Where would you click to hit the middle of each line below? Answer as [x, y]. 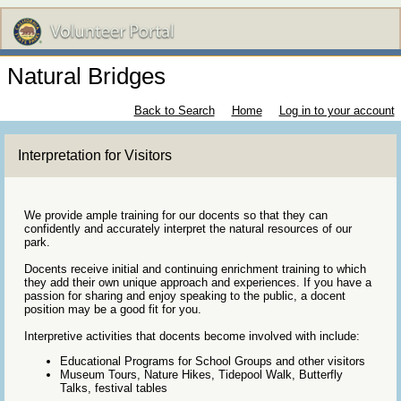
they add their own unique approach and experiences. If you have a [198, 283]
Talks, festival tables [114, 388]
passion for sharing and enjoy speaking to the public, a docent [185, 296]
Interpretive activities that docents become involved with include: [192, 337]
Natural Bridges [86, 77]
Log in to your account [337, 111]
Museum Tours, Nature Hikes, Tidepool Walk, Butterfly [201, 375]
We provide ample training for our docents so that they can [176, 216]
